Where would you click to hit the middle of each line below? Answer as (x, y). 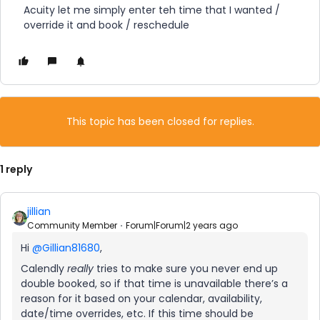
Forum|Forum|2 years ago (182, 225)
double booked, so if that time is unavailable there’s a (154, 284)
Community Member (72, 225)
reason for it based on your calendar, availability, (141, 299)
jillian (39, 211)
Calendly (44, 269)
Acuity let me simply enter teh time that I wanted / (152, 10)
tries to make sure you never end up (186, 269)
